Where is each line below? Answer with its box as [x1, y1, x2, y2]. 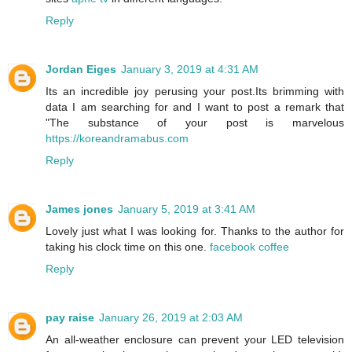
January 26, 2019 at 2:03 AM [99, 310, 243, 324]
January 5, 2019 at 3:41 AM [118, 202, 255, 215]
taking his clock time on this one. [46, 240, 210, 253]
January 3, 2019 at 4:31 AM [121, 62, 258, 75]
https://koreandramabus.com [46, 131, 189, 145]
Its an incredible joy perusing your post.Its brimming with [46, 84, 344, 97]
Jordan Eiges [46, 62, 116, 75]
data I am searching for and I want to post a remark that [46, 100, 344, 113]
